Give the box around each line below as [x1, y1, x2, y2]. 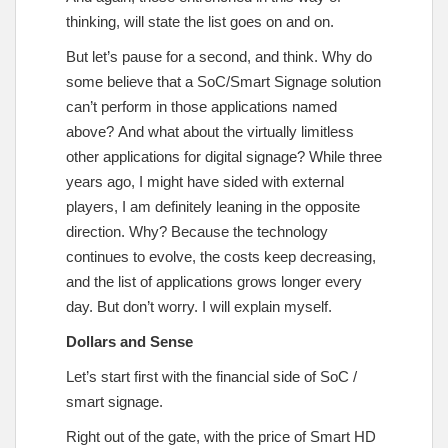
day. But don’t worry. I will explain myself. [66, 297, 332, 315]
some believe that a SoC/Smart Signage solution [66, 72, 381, 90]
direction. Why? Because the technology [66, 222, 328, 240]
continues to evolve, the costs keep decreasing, [66, 247, 376, 265]
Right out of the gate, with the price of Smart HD [66, 427, 376, 445]
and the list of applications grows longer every [66, 272, 362, 290]
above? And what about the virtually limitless [66, 122, 354, 140]
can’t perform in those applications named [66, 97, 337, 115]
